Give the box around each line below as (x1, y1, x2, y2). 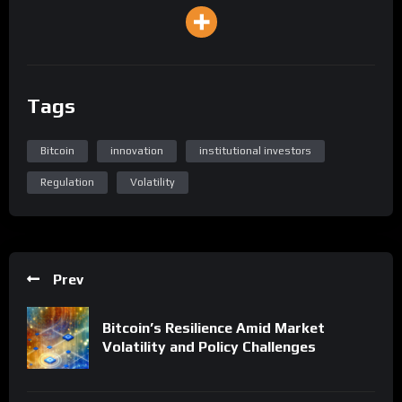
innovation (110, 144, 163, 157)
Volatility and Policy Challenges (102, 338, 316, 356)
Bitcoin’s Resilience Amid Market (102, 319, 325, 337)
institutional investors (199, 144, 311, 157)
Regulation (40, 175, 94, 188)
